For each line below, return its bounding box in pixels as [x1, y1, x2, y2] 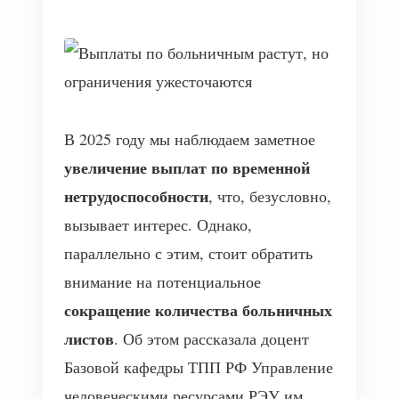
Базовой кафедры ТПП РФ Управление [64, 356, 333, 378]
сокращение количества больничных [64, 298, 332, 322]
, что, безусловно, [208, 185, 331, 207]
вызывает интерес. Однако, [64, 214, 252, 235]
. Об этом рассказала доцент [114, 328, 309, 349]
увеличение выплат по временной [64, 156, 310, 179]
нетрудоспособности [64, 184, 208, 208]
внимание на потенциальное [64, 271, 261, 292]
